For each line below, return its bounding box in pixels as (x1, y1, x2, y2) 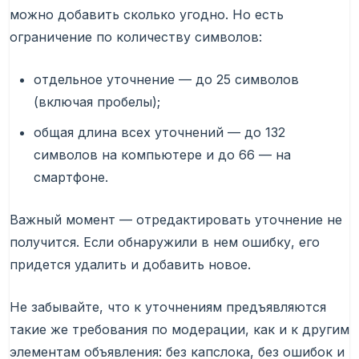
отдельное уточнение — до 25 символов (34, 71, 299, 87)
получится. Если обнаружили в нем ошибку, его (10, 233, 320, 250)
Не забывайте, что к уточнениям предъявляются (10, 298, 326, 315)
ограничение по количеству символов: (10, 28, 262, 45)
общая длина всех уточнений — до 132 (34, 123, 285, 140)
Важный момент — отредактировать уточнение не (10, 211, 342, 228)
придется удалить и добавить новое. (10, 256, 251, 272)
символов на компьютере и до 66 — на (34, 146, 291, 163)
